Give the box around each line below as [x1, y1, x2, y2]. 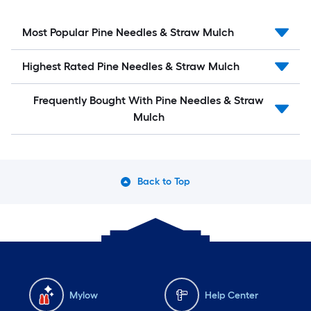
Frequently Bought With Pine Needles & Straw [33, 94, 264, 108]
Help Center [205, 289, 258, 301]
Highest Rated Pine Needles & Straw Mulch [22, 60, 239, 74]
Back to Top [137, 176, 191, 188]
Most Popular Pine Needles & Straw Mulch [22, 26, 234, 40]
